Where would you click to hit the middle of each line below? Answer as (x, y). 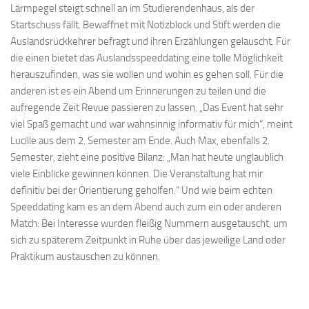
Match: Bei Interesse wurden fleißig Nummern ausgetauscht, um (149, 223)
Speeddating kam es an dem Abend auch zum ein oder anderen (146, 207)
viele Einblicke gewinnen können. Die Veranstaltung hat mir (137, 174)
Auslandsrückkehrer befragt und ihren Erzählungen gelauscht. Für (150, 41)
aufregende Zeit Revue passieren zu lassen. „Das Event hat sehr (147, 108)
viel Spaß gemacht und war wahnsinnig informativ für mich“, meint (151, 124)
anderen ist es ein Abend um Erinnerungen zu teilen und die (138, 91)
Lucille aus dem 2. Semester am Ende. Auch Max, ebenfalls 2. (140, 141)
